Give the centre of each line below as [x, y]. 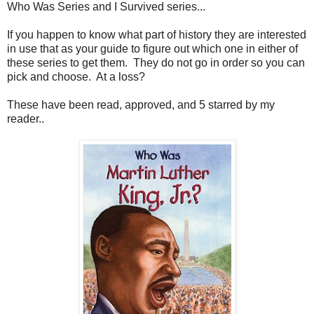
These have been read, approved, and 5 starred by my [141, 104]
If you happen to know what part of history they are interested [157, 34]
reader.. [26, 118]
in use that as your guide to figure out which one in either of [152, 48]
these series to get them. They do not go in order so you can [156, 62]
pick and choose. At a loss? [76, 76]
